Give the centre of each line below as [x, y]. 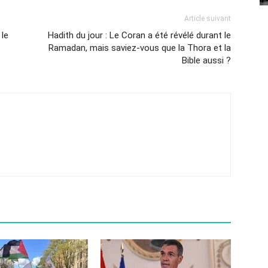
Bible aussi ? [206, 60]
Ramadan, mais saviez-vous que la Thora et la [140, 48]
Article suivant [208, 19]
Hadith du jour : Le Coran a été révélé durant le [139, 35]
